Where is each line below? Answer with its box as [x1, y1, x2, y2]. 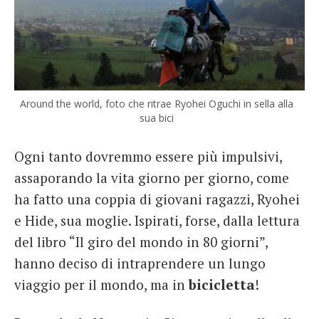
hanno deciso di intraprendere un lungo [14, 254, 266, 273]
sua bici [139, 111, 174, 125]
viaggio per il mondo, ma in [14, 276, 189, 294]
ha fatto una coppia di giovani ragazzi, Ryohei [14, 190, 300, 209]
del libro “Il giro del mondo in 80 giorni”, [14, 233, 268, 251]
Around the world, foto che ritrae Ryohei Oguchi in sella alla [19, 97, 293, 111]
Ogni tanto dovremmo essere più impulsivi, [14, 147, 282, 166]
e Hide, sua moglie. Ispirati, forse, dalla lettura [14, 211, 300, 230]
